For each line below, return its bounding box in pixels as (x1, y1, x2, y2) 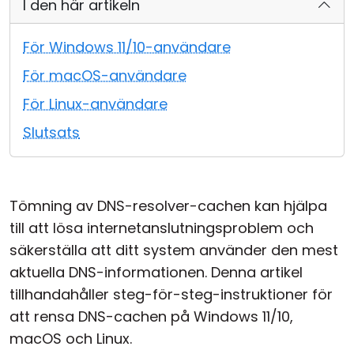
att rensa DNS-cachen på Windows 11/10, (9, 307, 293, 326)
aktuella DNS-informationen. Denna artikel (9, 262, 303, 282)
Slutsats (23, 122, 80, 142)
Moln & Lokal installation (16, 11, 183, 31)
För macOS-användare (23, 66, 186, 85)
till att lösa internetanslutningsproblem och (9, 218, 314, 238)
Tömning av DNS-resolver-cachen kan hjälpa (9, 196, 327, 216)
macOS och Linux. (9, 329, 132, 348)
